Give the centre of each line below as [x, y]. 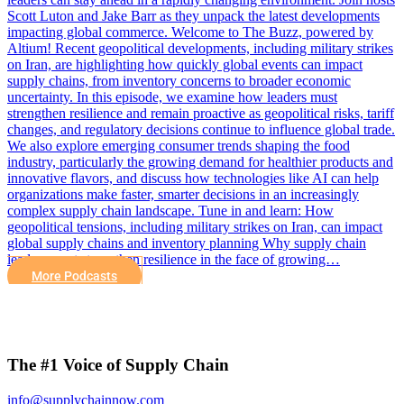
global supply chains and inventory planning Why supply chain [187, 243]
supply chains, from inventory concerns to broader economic [179, 80]
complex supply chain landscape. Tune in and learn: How [170, 210]
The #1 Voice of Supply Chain [118, 365]
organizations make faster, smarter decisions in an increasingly [183, 194]
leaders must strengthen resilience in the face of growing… [174, 259]
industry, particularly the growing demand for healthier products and [200, 161]
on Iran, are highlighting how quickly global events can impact [185, 64]
